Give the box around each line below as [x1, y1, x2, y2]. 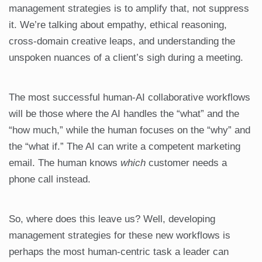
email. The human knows [9, 157, 120, 169]
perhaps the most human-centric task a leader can [9, 246, 229, 258]
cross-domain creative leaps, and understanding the [9, 36, 235, 47]
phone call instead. [9, 174, 91, 185]
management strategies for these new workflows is [9, 230, 230, 242]
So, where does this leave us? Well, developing [9, 213, 215, 225]
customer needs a [146, 157, 227, 169]
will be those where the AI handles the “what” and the [9, 108, 239, 120]
